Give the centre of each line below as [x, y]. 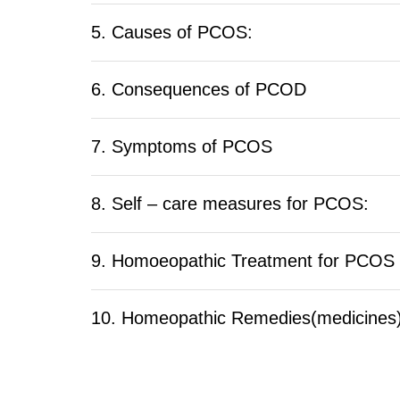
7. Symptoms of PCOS [182, 147]
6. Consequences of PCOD [199, 90]
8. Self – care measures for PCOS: [230, 204]
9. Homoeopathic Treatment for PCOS [243, 261]
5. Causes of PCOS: [172, 33]
